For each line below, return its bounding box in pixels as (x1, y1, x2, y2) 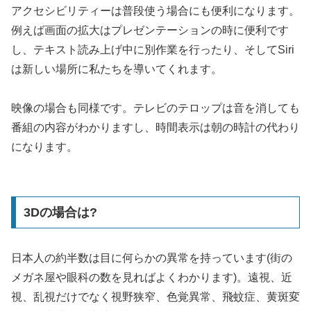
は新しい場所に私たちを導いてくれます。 (11, 63, 222, 76)
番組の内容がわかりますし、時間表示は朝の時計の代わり (11, 121, 300, 134)
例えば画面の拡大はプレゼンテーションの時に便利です (11, 24, 289, 37)
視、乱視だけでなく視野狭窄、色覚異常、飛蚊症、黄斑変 (11, 290, 300, 303)
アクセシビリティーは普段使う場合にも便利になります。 (11, 5, 300, 17)
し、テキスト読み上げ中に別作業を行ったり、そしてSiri (11, 44, 294, 56)
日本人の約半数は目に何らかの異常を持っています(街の (11, 251, 292, 264)
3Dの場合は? (23, 205, 97, 219)
